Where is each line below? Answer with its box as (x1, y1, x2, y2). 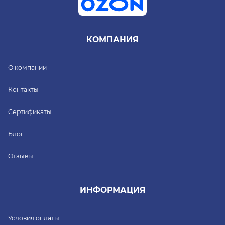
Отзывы (8, 152, 33, 160)
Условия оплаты (8, 214, 59, 222)
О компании (8, 63, 47, 71)
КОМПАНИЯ (86, 35, 139, 45)
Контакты (8, 85, 39, 93)
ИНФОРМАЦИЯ (79, 185, 146, 195)
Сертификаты (8, 107, 52, 116)
